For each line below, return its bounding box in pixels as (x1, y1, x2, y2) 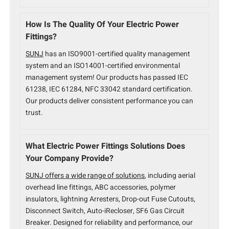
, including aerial (145, 170, 196, 181)
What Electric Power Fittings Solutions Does (26, 140, 186, 153)
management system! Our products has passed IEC (26, 72, 189, 83)
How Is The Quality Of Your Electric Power (26, 18, 179, 31)
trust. (26, 107, 43, 119)
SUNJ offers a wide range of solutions (26, 170, 145, 181)
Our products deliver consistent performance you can (26, 96, 194, 107)
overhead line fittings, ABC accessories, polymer (26, 182, 176, 193)
